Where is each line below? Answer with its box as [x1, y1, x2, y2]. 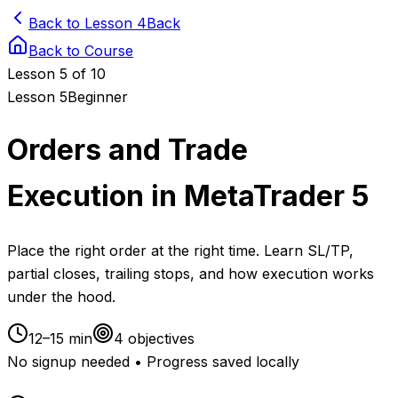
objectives [123, 329, 195, 347]
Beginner [68, 88, 128, 106]
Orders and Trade [7, 132, 248, 168]
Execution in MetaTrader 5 [7, 179, 369, 214]
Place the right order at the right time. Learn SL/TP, [7, 241, 354, 259]
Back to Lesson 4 [28, 14, 147, 32]
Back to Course [28, 42, 133, 60]
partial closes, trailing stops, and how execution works [7, 264, 374, 283]
